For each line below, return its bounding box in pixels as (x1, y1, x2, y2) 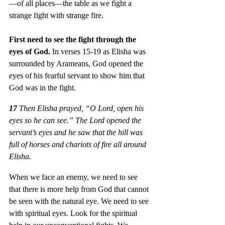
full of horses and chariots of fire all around (9, 140, 148, 149)
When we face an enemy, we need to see (9, 172, 140, 181)
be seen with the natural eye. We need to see (9, 196, 151, 205)
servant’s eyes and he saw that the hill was (9, 128, 145, 137)
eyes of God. (9, 47, 52, 56)
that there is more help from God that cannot (9, 184, 151, 193)
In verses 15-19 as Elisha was (52, 47, 148, 56)
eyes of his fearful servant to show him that (9, 71, 147, 80)
